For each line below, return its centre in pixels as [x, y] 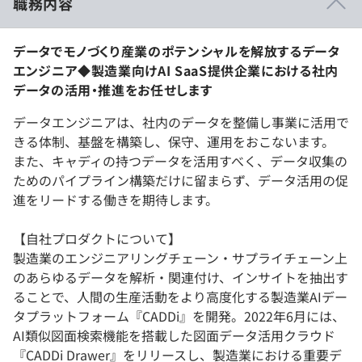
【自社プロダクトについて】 [97, 239]
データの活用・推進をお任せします [113, 90]
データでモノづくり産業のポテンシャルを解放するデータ [177, 51]
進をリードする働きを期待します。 [116, 200]
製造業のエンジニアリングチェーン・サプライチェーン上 [180, 258]
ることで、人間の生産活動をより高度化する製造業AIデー [180, 297]
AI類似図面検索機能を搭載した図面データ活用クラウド [174, 336]
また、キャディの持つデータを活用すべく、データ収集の [180, 161]
